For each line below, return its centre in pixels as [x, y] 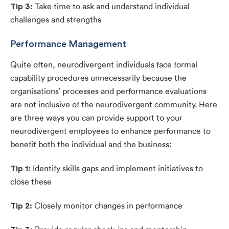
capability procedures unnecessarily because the [98, 78]
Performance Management [68, 44]
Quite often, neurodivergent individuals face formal [104, 65]
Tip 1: [21, 168]
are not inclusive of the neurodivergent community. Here [114, 105]
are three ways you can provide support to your [96, 118]
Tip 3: [22, 6]
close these [31, 182]
